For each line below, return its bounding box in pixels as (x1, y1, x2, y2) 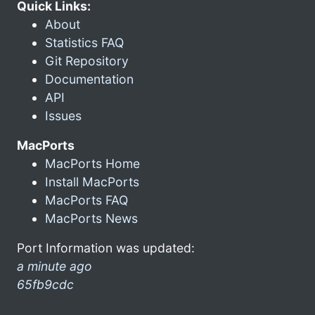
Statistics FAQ (45, 34, 124, 50)
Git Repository (45, 53, 129, 68)
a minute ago (17, 258, 92, 274)
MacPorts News (45, 210, 138, 226)
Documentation (45, 71, 134, 86)
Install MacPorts (45, 174, 139, 189)
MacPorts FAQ (45, 192, 128, 207)
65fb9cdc (17, 276, 74, 292)
